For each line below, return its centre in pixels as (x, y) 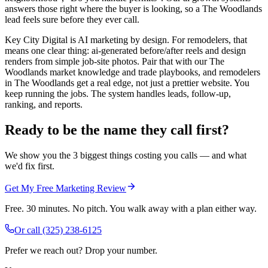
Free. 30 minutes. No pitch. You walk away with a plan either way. (131, 208)
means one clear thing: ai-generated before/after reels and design (125, 51)
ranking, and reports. (44, 105)
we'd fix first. (30, 166)
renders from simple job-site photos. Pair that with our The (115, 62)
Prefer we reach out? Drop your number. (81, 250)
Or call (28, 230)
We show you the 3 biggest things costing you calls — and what (126, 155)
